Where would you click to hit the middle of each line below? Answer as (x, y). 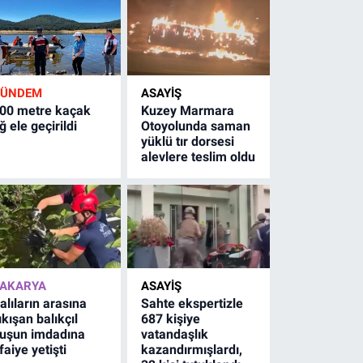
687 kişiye (171, 318)
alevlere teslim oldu (199, 156)
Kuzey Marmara (188, 110)
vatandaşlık (175, 334)
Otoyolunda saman (196, 126)
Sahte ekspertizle (192, 303)
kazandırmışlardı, (192, 349)
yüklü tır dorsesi (188, 141)
